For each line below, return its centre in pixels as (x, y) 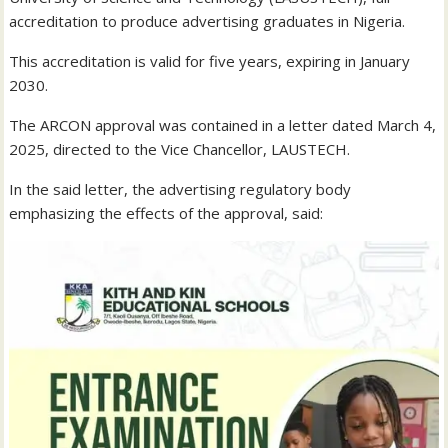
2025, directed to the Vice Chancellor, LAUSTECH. (180, 149)
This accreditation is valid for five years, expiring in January (210, 61)
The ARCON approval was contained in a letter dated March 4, (223, 125)
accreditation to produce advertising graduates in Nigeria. (207, 21)
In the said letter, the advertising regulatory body (180, 189)
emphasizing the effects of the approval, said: (166, 213)
